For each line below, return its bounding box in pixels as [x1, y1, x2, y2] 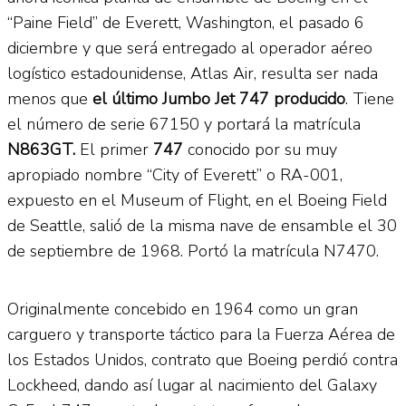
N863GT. [7, 138, 75, 160]
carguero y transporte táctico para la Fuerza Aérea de [7, 323, 395, 345]
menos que [7, 87, 92, 110]
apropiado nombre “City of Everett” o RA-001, [7, 163, 343, 186]
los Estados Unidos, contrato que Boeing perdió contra [7, 348, 398, 371]
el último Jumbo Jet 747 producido [92, 87, 345, 110]
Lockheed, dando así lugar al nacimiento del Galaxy [7, 373, 377, 396]
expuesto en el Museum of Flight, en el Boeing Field [7, 188, 387, 211]
